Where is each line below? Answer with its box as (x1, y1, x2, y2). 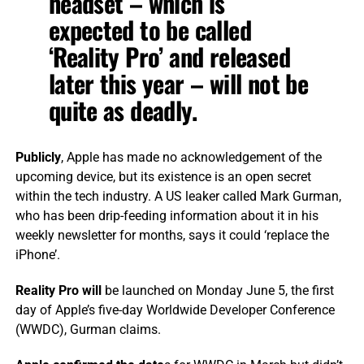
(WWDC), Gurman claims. (15, 322, 161, 338)
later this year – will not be (48, 65, 309, 102)
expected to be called (48, 11, 251, 49)
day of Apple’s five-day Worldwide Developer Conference (15, 302, 335, 318)
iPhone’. (15, 247, 60, 263)
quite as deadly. (48, 92, 197, 129)
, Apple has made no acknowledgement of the (60, 149, 322, 166)
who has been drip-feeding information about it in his (15, 208, 318, 224)
